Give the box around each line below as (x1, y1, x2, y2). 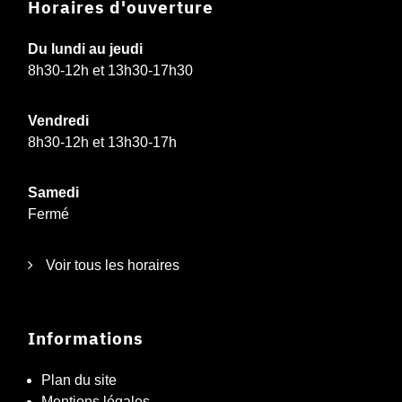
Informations (28, 325, 144, 350)
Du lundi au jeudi (28, 41, 143, 57)
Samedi (28, 185, 79, 201)
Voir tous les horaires (42, 258, 179, 274)
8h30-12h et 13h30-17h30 (28, 63, 193, 79)
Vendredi (28, 113, 89, 129)
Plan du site (41, 372, 117, 389)
